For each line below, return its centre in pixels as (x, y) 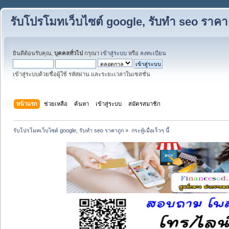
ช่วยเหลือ (56, 104)
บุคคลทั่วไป (68, 53)
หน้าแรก (27, 104)
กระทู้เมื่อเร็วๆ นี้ (150, 130)
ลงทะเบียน (153, 53)
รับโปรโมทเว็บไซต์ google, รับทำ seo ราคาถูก (69, 130)
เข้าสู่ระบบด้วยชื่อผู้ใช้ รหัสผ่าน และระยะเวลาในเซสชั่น (82, 74)
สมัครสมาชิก (145, 104)
